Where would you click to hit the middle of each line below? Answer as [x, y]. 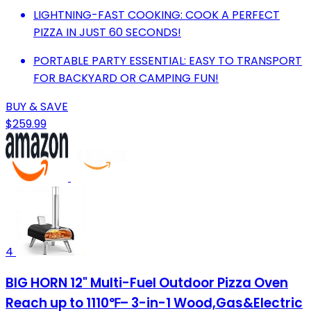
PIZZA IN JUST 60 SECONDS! [107, 32]
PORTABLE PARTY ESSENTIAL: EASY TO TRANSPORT [168, 60]
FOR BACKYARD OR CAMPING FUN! [126, 78]
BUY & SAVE [37, 106]
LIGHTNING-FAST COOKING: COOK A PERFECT [157, 15]
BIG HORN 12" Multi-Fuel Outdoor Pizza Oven [147, 283]
